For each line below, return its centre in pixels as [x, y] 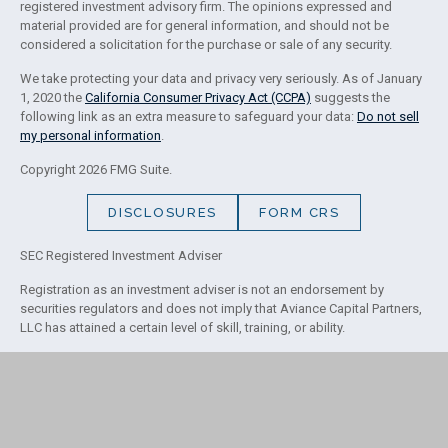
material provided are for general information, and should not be [204, 25]
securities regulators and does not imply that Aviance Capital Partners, [221, 308]
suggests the [350, 97]
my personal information [90, 135]
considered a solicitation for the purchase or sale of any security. [206, 44]
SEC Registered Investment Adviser [121, 255]
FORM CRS [299, 212]
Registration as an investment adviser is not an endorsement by [202, 289]
